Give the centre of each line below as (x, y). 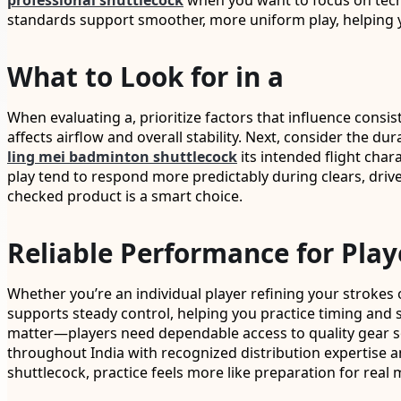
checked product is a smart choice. (125, 196)
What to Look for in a (145, 77)
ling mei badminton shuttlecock (122, 157)
